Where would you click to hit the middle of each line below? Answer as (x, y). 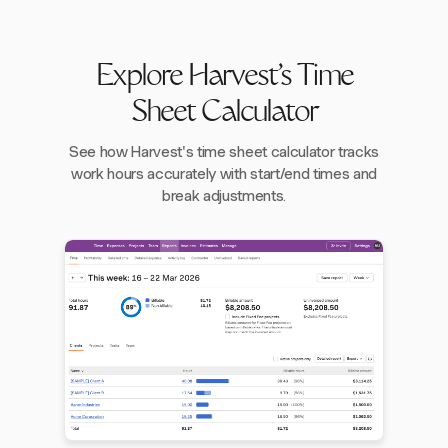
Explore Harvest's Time (224, 79)
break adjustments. (224, 196)
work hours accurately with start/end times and (224, 174)
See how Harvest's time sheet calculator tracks (224, 152)
